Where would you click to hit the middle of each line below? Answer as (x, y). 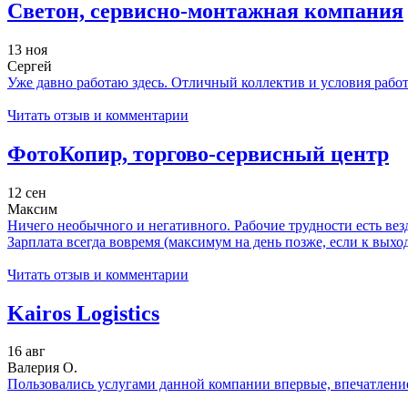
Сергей (30, 66)
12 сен (27, 192)
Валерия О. (42, 368)
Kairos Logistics (83, 313)
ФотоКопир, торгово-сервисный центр (198, 153)
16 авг (26, 352)
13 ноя (27, 49)
